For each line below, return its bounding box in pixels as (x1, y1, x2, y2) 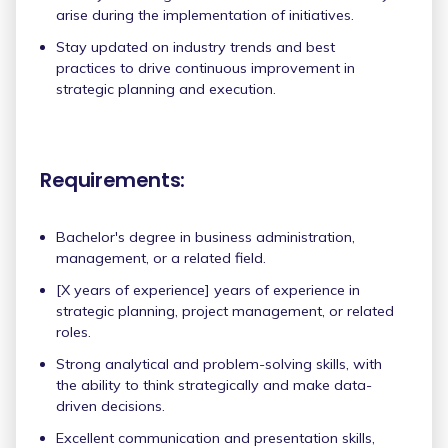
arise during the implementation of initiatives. (56, 6, 354, 25)
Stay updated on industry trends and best (56, 38, 335, 57)
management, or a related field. (56, 248, 266, 267)
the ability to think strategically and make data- (56, 376, 372, 395)
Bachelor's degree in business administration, (56, 227, 355, 246)
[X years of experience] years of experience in (56, 280, 360, 299)
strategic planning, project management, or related (56, 301, 394, 320)
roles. (56, 322, 91, 341)
